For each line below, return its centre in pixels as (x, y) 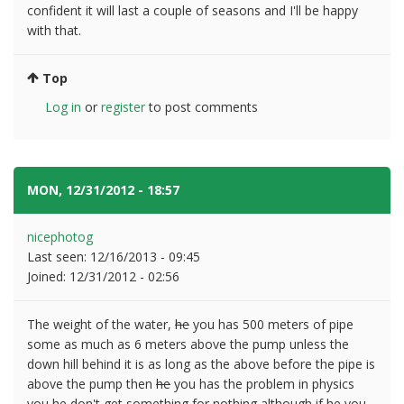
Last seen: (59, 256)
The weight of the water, (101, 324)
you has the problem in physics (262, 383)
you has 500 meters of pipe (271, 324)
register (123, 106)
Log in (63, 106)
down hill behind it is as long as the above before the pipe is (201, 363)
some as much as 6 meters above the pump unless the (188, 344)
